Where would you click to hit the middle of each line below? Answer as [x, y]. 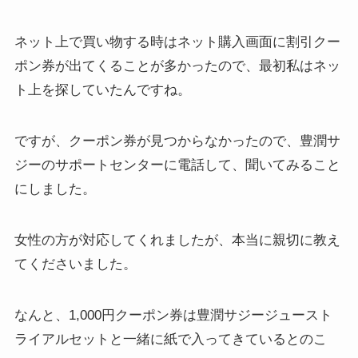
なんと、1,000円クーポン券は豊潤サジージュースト [173, 316]
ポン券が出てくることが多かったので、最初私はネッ [177, 66]
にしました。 [55, 189]
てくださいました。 [75, 265]
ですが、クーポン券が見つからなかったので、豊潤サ [177, 141]
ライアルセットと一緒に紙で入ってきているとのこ [170, 340]
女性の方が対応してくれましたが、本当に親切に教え [177, 241]
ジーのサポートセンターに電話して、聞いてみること [177, 165]
